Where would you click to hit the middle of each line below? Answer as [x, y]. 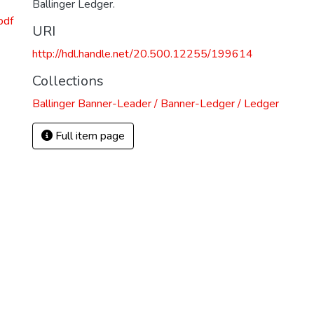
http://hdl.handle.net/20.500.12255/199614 [143, 54]
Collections [68, 81]
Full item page [89, 136]
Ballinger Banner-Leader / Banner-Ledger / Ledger [156, 104]
